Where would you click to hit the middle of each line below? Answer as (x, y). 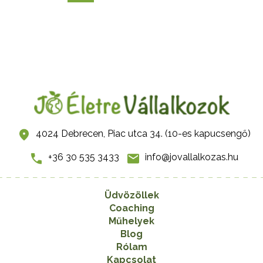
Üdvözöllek (131, 195)
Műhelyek (131, 221)
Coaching (131, 208)
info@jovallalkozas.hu (192, 157)
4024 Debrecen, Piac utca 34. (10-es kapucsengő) (143, 133)
